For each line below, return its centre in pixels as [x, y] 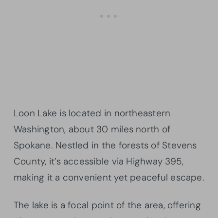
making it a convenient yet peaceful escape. [109, 178]
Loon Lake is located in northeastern [92, 113]
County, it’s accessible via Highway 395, [99, 162]
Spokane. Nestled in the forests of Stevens [105, 145]
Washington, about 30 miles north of [92, 129]
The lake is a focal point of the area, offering [107, 205]
